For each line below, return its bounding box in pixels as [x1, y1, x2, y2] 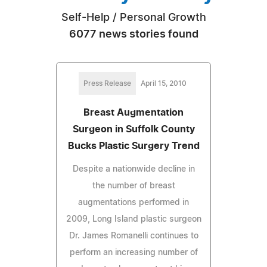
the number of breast [92, 181, 175, 190]
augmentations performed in [78, 198, 189, 207]
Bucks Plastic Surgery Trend [67, 141, 200, 151]
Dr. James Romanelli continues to [69, 231, 198, 240]
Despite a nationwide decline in [72, 164, 195, 173]
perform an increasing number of [69, 248, 198, 257]
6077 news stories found [69, 29, 198, 40]
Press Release [83, 79, 131, 87]
